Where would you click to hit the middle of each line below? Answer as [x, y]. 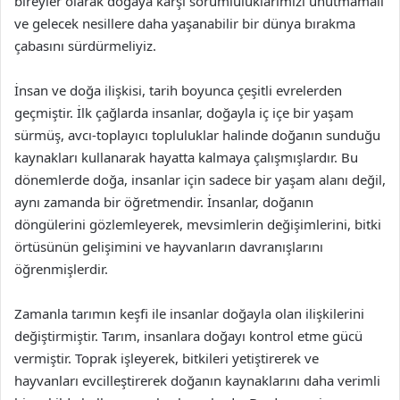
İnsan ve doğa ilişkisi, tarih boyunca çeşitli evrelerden [178, 90]
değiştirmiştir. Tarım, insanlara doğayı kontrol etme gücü [188, 336]
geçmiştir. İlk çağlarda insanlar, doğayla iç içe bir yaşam [184, 112]
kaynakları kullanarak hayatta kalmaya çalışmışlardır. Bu [186, 157]
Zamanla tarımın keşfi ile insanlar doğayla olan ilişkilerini [189, 313]
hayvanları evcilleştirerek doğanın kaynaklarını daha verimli [197, 380]
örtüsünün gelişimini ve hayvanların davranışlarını [169, 246]
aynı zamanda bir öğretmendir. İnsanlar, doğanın [164, 202]
